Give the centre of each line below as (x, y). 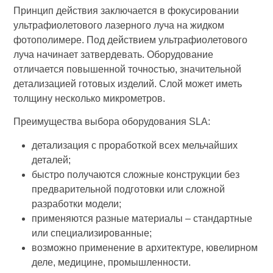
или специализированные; (92, 233)
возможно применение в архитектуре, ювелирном (145, 247)
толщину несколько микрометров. (90, 98)
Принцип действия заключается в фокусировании (126, 10)
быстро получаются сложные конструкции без (136, 174)
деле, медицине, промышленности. (112, 262)
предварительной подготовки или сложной (129, 189)
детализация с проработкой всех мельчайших (135, 145)
